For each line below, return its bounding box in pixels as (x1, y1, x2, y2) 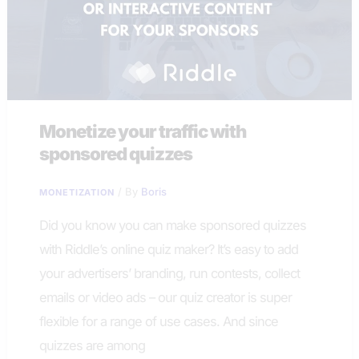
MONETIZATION (39, 187, 115, 199)
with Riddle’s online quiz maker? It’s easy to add (39, 240, 299, 257)
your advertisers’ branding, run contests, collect (39, 264, 301, 281)
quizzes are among (39, 337, 146, 353)
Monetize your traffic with (39, 120, 247, 142)
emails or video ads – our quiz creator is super (39, 288, 292, 305)
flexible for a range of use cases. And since (39, 313, 279, 329)
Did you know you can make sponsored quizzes (39, 216, 307, 233)
